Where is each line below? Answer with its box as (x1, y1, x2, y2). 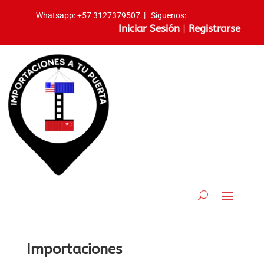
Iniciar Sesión (118, 22, 180, 34)
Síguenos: (151, 11, 189, 20)
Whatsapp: (36, 11, 78, 20)
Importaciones (26, 241, 122, 258)
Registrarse (189, 22, 240, 34)
